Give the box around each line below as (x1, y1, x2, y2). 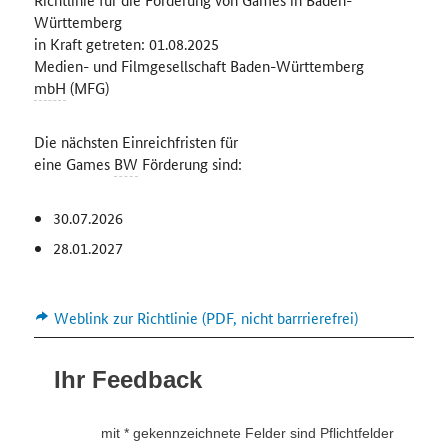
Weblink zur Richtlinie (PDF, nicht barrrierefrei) (54, 307, 359, 328)
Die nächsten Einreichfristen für (33, 131, 238, 152)
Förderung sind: (137, 153, 242, 174)
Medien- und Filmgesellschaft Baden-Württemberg (33, 55, 364, 76)
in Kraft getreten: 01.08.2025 (33, 33, 219, 54)
